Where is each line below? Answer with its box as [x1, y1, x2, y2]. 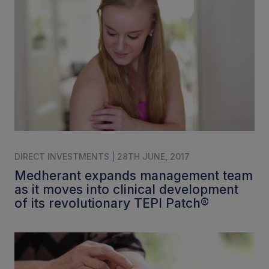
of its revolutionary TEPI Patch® [14, 196, 209, 211]
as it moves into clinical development [14, 182, 238, 198]
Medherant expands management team [14, 168, 253, 184]
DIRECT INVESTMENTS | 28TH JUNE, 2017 [14, 151, 190, 162]
